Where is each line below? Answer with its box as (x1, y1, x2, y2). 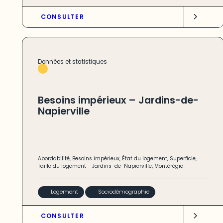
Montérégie (154, 162, 183, 170)
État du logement (121, 155, 167, 163)
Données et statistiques (37, 58, 107, 66)
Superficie (169, 155, 196, 163)
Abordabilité (37, 155, 70, 163)
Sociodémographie (98, 188, 150, 196)
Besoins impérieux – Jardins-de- (37, 93, 199, 107)
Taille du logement (37, 162, 86, 170)
